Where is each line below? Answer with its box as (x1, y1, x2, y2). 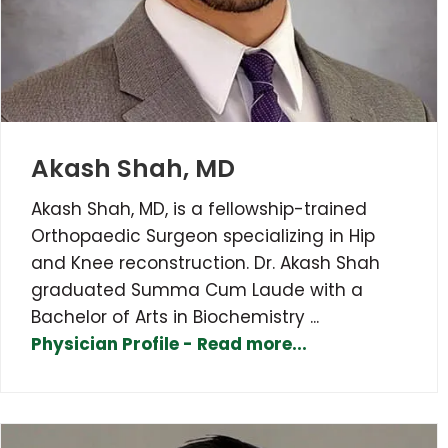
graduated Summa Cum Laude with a (31, 277, 363, 302)
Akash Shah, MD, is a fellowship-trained (31, 196, 367, 221)
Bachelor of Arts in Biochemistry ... (31, 304, 319, 329)
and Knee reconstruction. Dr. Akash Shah (31, 250, 380, 275)
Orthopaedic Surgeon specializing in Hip (31, 223, 375, 248)
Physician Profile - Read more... (31, 331, 307, 356)
